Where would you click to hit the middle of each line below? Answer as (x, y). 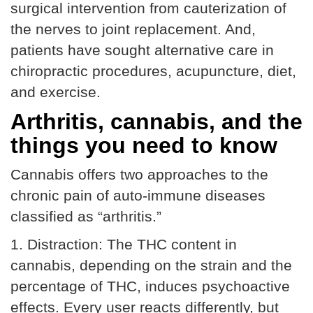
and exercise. (56, 92)
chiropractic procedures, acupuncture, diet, (153, 71)
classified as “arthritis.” (86, 216)
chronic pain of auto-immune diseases (138, 195)
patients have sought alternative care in (142, 50)
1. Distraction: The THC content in (124, 244)
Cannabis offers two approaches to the (139, 174)
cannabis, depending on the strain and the (151, 265)
